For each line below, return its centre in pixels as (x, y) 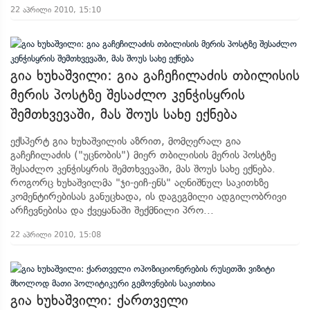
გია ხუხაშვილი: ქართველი (99, 300)
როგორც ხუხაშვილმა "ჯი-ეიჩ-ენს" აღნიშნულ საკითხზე (139, 183)
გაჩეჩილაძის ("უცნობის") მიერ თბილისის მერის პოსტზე (143, 155)
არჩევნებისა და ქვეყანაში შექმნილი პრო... (112, 210)
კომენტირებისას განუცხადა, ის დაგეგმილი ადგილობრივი (148, 197)
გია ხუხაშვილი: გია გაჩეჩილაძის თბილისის (155, 75)
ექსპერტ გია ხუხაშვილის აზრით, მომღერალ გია (126, 141)
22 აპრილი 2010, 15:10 (56, 10)
